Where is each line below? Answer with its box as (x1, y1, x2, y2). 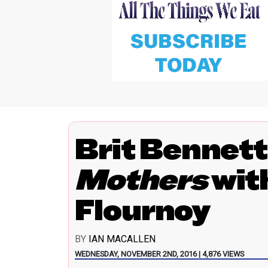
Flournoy (75, 193, 211, 228)
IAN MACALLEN (89, 233, 156, 245)
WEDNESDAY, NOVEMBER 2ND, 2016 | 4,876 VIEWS (75, 249, 244, 259)
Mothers (75, 162, 208, 197)
